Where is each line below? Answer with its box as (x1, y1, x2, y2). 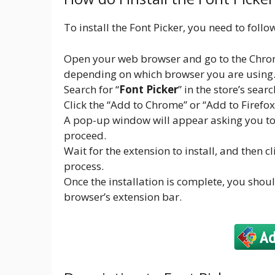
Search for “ (64, 82, 119, 96)
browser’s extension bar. (64, 189, 182, 204)
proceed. (64, 128, 106, 142)
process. (64, 158, 104, 173)
